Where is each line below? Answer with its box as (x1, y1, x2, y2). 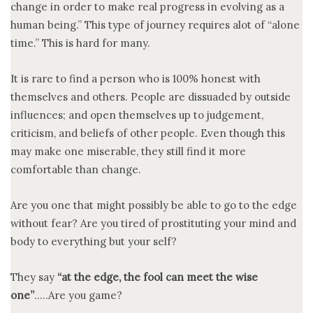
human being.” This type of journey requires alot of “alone (10, 17, 300, 31)
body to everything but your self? (10, 234, 177, 248)
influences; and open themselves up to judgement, (10, 108, 263, 122)
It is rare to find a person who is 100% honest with (10, 71, 261, 85)
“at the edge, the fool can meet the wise (54, 270, 258, 284)
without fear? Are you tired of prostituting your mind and (10, 216, 296, 230)
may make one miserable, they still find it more (10, 144, 246, 158)
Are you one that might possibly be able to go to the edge (10, 198, 297, 212)
